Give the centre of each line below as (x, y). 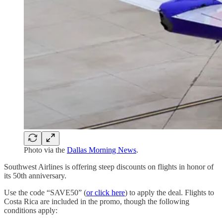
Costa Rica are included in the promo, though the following (97, 201)
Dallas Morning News (102, 150)
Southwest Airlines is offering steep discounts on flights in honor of (109, 166)
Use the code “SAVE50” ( (45, 192)
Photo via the (45, 150)
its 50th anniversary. (35, 175)
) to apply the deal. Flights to (169, 192)
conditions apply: (31, 210)
